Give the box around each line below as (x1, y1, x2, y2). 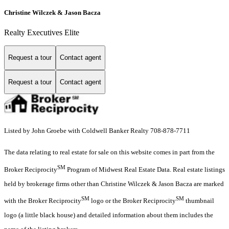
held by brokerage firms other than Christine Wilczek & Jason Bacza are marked (4, 179, 224, 188)
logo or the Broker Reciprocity (89, 197, 176, 205)
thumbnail (184, 197, 214, 205)
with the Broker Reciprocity (4, 197, 81, 205)
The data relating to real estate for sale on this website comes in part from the (4, 148, 215, 156)
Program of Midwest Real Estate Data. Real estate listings (65, 165, 225, 173)
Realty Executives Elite (4, 28, 79, 37)
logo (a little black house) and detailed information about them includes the (4, 211, 213, 219)
